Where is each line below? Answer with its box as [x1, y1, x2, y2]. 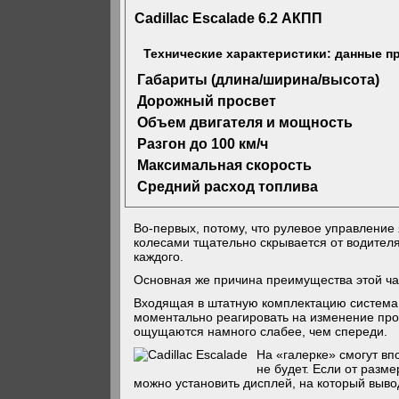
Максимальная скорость [137, 157, 313, 173]
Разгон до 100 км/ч [137, 135, 269, 151]
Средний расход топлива [137, 178, 319, 194]
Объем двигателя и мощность [137, 114, 354, 130]
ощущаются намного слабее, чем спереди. [134, 324, 388, 338]
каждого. [134, 249, 184, 264]
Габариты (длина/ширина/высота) [137, 71, 380, 87]
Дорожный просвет [137, 93, 277, 109]
